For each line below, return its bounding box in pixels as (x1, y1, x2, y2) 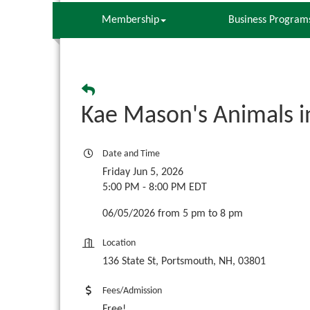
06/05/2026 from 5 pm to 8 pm (102, 208, 243, 220)
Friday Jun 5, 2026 (102, 167, 183, 179)
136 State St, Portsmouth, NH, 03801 (102, 256, 266, 268)
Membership (102, 15, 159, 26)
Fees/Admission (102, 286, 162, 297)
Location (102, 238, 136, 249)
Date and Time (102, 149, 160, 160)
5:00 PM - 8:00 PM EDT (102, 182, 207, 194)
